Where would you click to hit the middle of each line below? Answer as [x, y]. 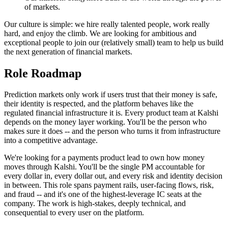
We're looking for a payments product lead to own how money [104, 158]
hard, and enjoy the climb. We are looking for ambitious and [100, 33]
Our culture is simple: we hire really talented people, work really [107, 24]
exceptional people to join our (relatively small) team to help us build [114, 42]
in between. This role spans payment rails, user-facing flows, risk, [109, 185]
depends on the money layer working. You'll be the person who [105, 122]
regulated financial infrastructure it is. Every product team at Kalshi [111, 113]
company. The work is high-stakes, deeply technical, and [95, 204]
